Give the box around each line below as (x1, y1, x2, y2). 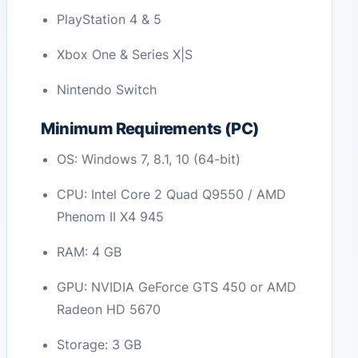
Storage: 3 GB (57, 336, 142, 353)
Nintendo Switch (57, 82, 157, 98)
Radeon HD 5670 (57, 301, 161, 318)
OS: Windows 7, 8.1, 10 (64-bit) (57, 151, 241, 168)
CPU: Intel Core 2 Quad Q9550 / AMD (57, 186, 287, 203)
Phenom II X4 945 (57, 209, 165, 225)
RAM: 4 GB (57, 244, 122, 261)
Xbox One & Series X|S (57, 46, 193, 63)
